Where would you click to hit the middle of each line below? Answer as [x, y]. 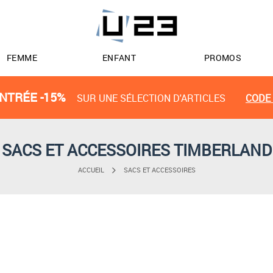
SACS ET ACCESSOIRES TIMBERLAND [136, 150]
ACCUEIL [91, 170]
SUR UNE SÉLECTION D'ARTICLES [151, 98]
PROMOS [223, 58]
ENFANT [119, 58]
